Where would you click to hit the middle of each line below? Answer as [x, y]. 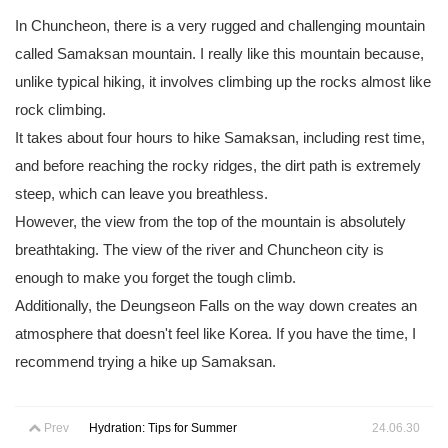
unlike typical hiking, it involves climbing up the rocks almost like [223, 81]
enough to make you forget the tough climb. [157, 277]
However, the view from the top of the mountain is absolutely [210, 221]
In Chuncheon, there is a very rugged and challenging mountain [220, 25]
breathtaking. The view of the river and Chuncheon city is [199, 249]
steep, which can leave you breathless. [143, 193]
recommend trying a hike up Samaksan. [145, 361]
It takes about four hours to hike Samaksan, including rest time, [220, 137]
